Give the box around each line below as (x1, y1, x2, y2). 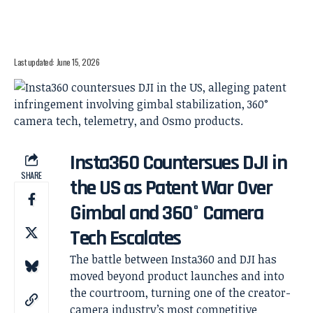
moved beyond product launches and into (70, 268, 284, 284)
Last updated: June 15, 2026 (14, 56, 100, 68)
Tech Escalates (70, 225, 181, 252)
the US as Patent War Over (70, 175, 272, 201)
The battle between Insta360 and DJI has (70, 252, 277, 267)
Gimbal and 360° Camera (70, 200, 263, 226)
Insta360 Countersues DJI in (70, 150, 287, 176)
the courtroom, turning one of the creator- (70, 285, 291, 300)
